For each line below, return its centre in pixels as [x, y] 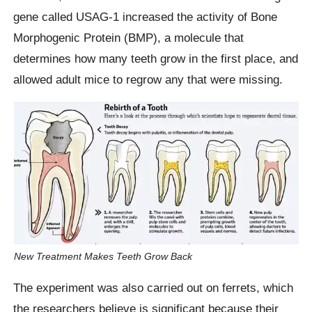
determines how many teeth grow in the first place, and [156, 58]
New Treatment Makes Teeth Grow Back [103, 257]
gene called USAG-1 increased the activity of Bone [146, 16]
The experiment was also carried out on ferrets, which [154, 287]
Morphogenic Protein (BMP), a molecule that [129, 37]
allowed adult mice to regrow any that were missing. [148, 79]
